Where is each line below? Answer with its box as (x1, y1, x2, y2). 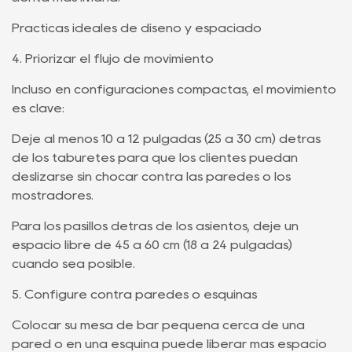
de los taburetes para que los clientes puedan (12, 152, 298, 163)
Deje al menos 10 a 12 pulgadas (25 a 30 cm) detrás (12, 133, 321, 145)
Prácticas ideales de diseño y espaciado (12, 22, 262, 34)
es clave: (12, 102, 64, 114)
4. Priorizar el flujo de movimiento (12, 53, 214, 64)
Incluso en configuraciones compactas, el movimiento (12, 83, 336, 95)
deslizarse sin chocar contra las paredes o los (12, 170, 291, 182)
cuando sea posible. (12, 258, 135, 269)
